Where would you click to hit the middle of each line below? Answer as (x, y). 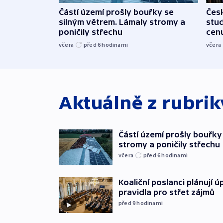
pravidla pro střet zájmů (167, 192)
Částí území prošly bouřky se (116, 12)
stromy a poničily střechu (169, 144)
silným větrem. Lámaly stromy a (122, 22)
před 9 (128, 203)
